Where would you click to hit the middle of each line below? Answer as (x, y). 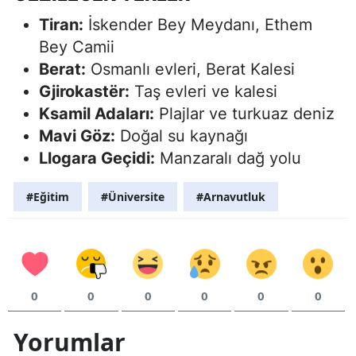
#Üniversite (133, 196)
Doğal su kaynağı (182, 135)
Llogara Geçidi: (97, 158)
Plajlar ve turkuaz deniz (244, 113)
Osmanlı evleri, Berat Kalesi (190, 69)
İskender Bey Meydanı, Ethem (198, 24)
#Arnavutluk (231, 196)
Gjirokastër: (84, 91)
